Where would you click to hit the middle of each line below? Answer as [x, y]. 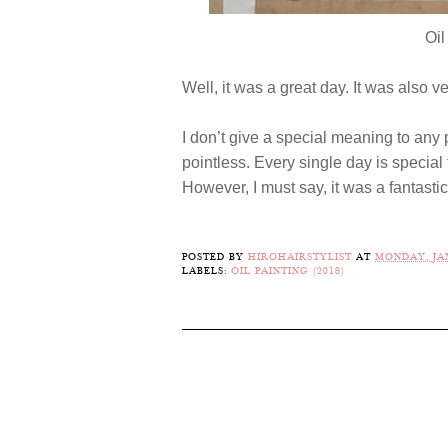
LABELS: [206, 271]
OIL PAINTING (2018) [288, 271]
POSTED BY [215, 257]
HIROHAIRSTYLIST [300, 257]
